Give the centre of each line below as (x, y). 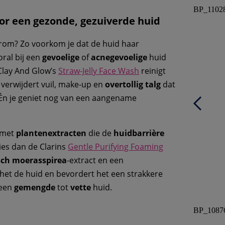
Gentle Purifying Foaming (116, 147)
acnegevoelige (119, 58)
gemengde (35, 188)
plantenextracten (51, 133)
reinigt (152, 71)
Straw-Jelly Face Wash (99, 71)
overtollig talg (133, 85)
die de (100, 133)
